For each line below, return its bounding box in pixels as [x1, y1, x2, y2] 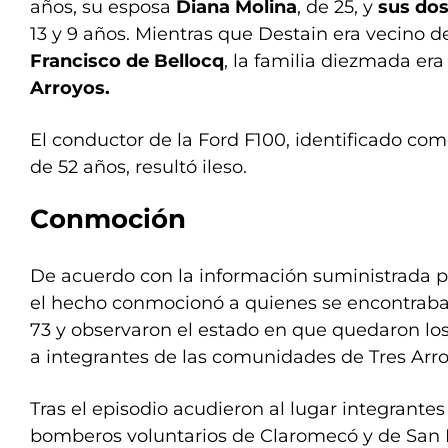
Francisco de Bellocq [30, 50, 224, 72]
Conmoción [30, 203, 186, 235]
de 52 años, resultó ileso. [30, 156, 247, 178]
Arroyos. [30, 77, 110, 99]
